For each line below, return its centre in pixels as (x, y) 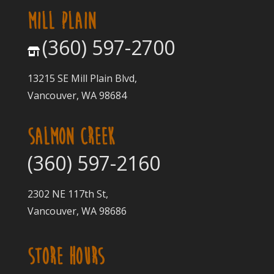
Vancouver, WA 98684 (77, 95)
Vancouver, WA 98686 (77, 211)
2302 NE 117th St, (68, 194)
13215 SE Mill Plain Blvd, (82, 78)
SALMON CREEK (71, 136)
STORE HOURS (65, 257)
